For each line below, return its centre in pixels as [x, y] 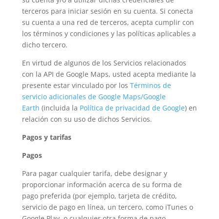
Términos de [150, 85]
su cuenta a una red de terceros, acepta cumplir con [108, 22]
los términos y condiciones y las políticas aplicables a [109, 33]
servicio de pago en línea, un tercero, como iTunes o [107, 207]
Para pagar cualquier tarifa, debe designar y [94, 173]
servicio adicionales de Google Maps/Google [94, 97]
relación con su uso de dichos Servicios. [87, 119]
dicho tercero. [44, 45]
